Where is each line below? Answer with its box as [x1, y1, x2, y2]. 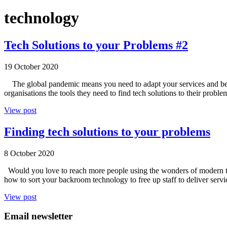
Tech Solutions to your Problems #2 [4, 38, 188, 52]
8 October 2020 [4, 148, 54, 158]
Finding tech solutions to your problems [4, 125, 210, 138]
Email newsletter [4, 211, 72, 222]
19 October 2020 [4, 62, 58, 71]
